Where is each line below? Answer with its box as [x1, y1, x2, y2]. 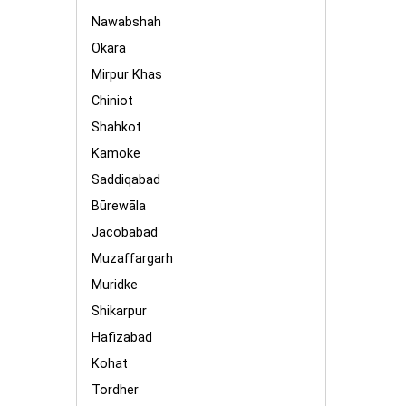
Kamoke [92, 146, 140, 161]
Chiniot [92, 93, 133, 109]
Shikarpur [92, 304, 147, 319]
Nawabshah [92, 14, 161, 30]
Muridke [92, 277, 138, 293]
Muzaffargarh [92, 251, 173, 266]
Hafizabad [92, 330, 152, 345]
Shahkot [92, 120, 141, 135]
